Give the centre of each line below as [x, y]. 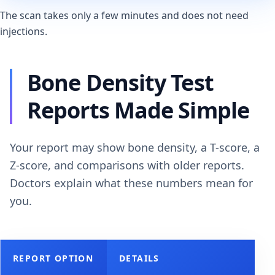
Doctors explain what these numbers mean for [131, 183]
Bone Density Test [120, 83]
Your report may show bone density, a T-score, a [135, 148]
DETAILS [139, 258]
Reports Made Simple [138, 110]
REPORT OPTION [53, 258]
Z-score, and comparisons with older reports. [127, 165]
